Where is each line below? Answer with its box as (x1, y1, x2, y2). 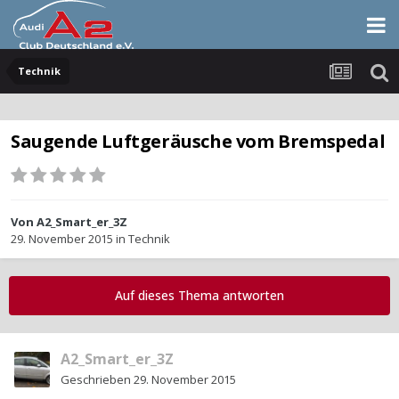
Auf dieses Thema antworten (115, 287, 284, 305)
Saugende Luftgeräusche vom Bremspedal (11, 129, 386, 154)
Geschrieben (61, 371, 134, 388)
